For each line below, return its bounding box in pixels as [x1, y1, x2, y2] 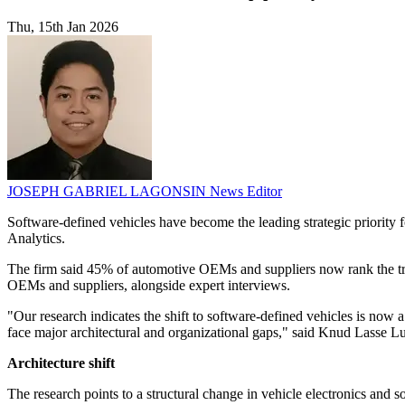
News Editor [210, 184, 282, 200]
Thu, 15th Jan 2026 [7, 19, 118, 35]
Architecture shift [7, 355, 115, 372]
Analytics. [7, 231, 65, 247]
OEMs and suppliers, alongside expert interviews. [7, 278, 290, 294]
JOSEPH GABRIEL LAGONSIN [7, 184, 210, 200]
